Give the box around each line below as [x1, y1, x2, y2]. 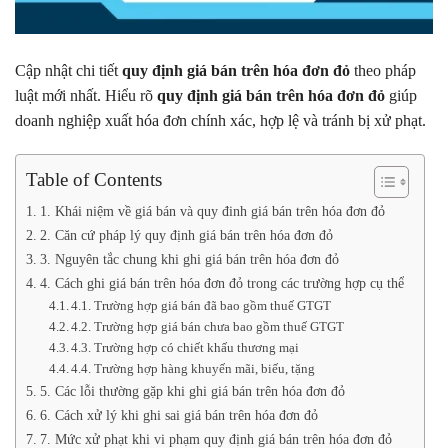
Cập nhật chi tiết [15, 62, 122, 79]
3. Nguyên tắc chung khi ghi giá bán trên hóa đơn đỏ [39, 250, 339, 267]
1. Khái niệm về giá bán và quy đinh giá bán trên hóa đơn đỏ [39, 202, 385, 219]
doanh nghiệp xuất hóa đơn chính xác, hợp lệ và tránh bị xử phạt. [15, 112, 426, 129]
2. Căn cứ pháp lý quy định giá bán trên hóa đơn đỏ [39, 226, 333, 243]
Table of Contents [26, 168, 162, 190]
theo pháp [350, 62, 416, 79]
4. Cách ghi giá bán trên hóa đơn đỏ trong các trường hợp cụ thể [39, 274, 404, 291]
